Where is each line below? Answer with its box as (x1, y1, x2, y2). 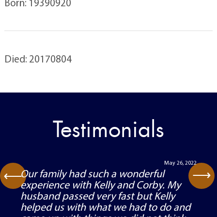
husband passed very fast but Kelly (20, 189, 175, 202)
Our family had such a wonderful (20, 167, 164, 180)
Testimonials (53, 115, 164, 144)
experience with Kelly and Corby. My (20, 178, 181, 191)
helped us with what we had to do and (20, 200, 190, 214)
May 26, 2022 (164, 159, 197, 166)
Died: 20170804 (4, 52, 72, 65)
